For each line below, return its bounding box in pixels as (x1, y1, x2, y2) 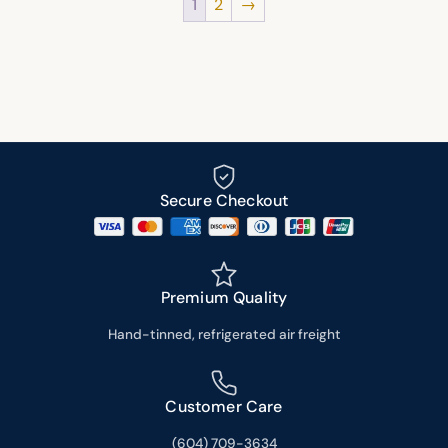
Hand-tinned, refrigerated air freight (107, 326, 341, 344)
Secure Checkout (159, 189, 289, 211)
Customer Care (165, 396, 283, 418)
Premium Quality (160, 287, 288, 309)
